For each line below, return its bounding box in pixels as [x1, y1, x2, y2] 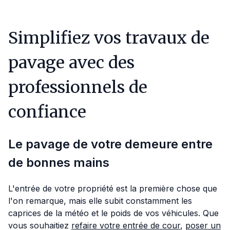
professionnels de [8, 77, 147, 98]
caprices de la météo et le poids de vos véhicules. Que [8, 208, 219, 219]
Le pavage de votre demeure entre [8, 137, 213, 152]
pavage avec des [8, 52, 135, 73]
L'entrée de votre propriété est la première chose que [8, 183, 217, 194]
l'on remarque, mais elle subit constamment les [8, 196, 192, 206]
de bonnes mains [8, 155, 109, 170]
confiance [8, 102, 86, 122]
